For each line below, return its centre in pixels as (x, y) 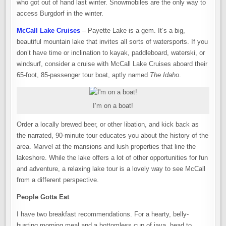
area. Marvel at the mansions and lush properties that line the (106, 147)
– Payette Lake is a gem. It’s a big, (133, 31)
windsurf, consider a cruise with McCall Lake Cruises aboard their (112, 64)
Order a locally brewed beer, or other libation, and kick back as (108, 124)
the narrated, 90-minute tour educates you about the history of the (113, 135)
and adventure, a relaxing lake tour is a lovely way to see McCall (111, 169)
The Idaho (165, 75)
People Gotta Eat (43, 197)
